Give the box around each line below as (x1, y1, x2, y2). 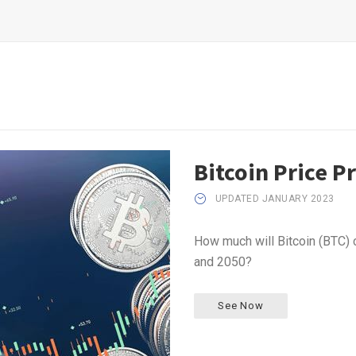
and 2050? (194, 253, 252, 269)
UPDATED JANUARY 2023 (215, 192, 335, 204)
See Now (218, 299, 264, 311)
